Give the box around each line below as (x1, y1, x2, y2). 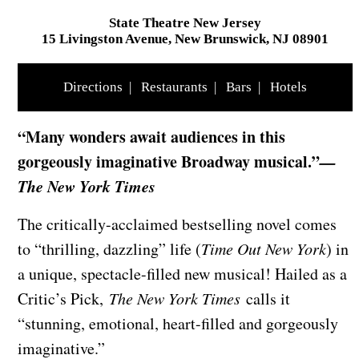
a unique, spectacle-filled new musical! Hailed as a (18, 263, 347, 285)
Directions (63, 79, 123, 95)
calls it (240, 288, 290, 310)
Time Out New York (201, 238, 326, 260)
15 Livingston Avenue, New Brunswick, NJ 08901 (42, 31, 329, 47)
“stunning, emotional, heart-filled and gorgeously (18, 313, 338, 335)
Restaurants (141, 79, 208, 95)
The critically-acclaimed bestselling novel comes (18, 213, 337, 236)
